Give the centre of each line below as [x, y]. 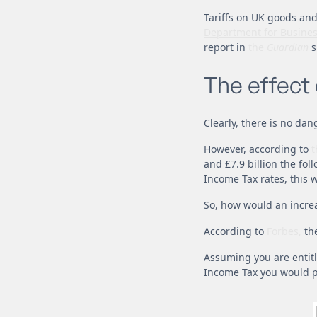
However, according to [258, 149]
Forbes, [284, 231]
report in [226, 47]
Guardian [286, 47]
